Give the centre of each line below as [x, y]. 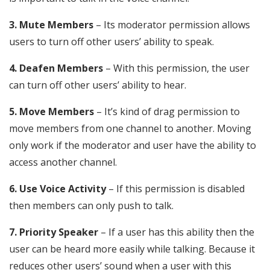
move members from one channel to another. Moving [130, 129]
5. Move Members [52, 112]
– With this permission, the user [176, 68]
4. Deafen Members [56, 68]
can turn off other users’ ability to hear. [98, 85]
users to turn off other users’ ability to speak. [111, 42]
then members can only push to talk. [91, 206]
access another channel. [63, 162]
